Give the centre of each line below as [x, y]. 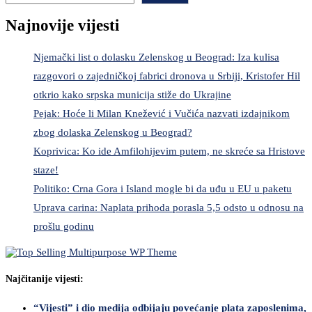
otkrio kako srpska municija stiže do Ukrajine [132, 94]
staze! [46, 170]
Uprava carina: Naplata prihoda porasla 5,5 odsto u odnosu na [169, 207]
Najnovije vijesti [62, 26]
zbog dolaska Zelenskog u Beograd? [113, 132]
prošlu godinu [64, 226]
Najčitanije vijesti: [45, 279]
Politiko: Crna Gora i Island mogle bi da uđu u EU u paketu [163, 188]
